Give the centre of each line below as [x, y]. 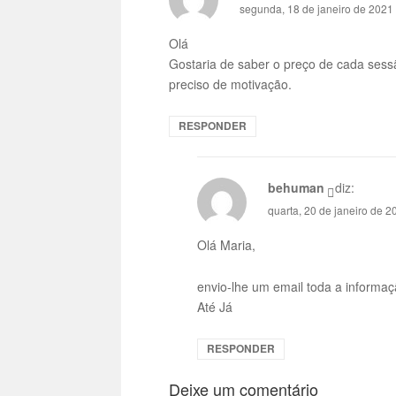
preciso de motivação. [231, 84]
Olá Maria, [227, 245]
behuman [296, 187]
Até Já [215, 306]
